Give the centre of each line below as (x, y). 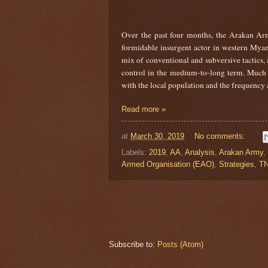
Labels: (135, 153)
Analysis (200, 153)
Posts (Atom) (180, 245)
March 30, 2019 (157, 136)
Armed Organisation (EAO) (168, 165)
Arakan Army (241, 153)
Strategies (237, 165)
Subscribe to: (133, 245)
